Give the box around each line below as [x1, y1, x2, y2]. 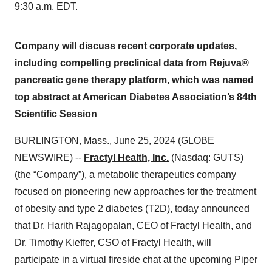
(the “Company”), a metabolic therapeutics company [15, 169, 236, 180]
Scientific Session [15, 109, 97, 119]
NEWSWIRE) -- [15, 152, 84, 163]
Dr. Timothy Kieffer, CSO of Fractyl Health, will [15, 237, 211, 248]
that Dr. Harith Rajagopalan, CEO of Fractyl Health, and [15, 220, 252, 231]
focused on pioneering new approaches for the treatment [15, 186, 256, 197]
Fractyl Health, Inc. [84, 152, 169, 163]
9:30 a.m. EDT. [15, 1, 78, 12]
